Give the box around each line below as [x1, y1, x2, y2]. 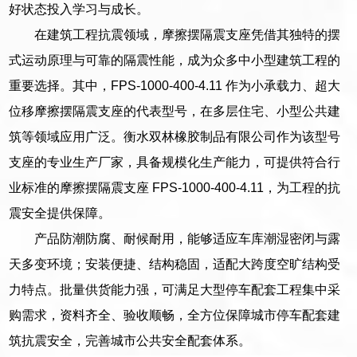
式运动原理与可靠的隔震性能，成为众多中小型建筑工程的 [9, 53, 341, 67]
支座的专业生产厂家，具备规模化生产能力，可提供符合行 [9, 155, 341, 169]
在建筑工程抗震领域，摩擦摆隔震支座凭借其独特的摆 [34, 27, 341, 41]
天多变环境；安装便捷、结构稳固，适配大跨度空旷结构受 [9, 257, 341, 271]
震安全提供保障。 [9, 206, 112, 220]
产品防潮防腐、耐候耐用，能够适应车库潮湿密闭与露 [34, 231, 341, 245]
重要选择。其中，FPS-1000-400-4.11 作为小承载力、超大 [9, 78, 341, 92]
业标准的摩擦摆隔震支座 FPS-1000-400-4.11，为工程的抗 [9, 180, 341, 194]
